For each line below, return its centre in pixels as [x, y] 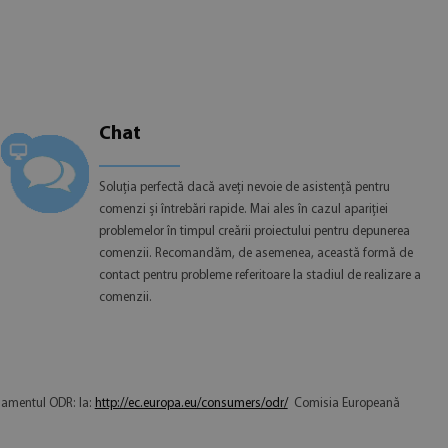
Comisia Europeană [343, 403]
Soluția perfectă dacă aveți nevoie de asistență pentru [244, 187]
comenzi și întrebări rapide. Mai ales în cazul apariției [243, 209]
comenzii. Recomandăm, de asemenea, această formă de [255, 253]
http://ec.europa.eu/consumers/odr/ [191, 403]
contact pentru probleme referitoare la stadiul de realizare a [259, 275]
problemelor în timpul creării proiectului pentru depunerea [254, 231]
